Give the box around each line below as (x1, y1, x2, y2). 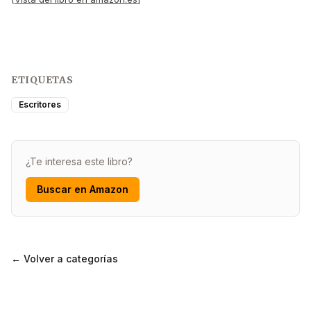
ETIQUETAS (11, 73, 74, 86)
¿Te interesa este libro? (26, 155, 133, 167)
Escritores (19, 99, 61, 110)
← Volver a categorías (11, 252, 118, 264)
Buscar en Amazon (37, 183, 128, 195)
